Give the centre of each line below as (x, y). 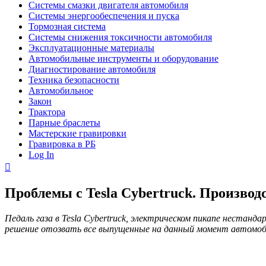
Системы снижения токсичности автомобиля (120, 37)
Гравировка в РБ (62, 144)
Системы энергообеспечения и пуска (104, 16)
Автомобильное (61, 91)
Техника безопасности (74, 80)
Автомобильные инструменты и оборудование (123, 58)
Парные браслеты (64, 123)
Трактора (47, 112)
